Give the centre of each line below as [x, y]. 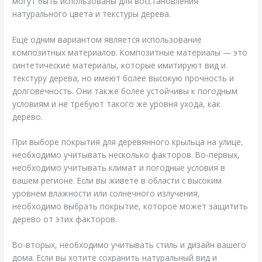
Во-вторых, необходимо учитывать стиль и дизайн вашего [130, 245]
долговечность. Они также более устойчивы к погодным [125, 91]
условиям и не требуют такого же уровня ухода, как [117, 104]
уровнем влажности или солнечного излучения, [106, 194]
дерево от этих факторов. [65, 219]
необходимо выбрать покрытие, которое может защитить [130, 206]
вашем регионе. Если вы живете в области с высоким [117, 181]
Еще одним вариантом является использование [107, 39]
